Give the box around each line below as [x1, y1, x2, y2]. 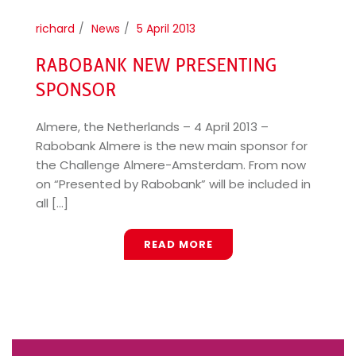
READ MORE [143, 236, 213, 252]
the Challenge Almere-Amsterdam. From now [36, 156, 306, 173]
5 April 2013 [137, 20, 195, 37]
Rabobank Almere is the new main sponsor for [36, 137, 308, 154]
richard [36, 20, 75, 37]
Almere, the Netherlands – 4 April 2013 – [36, 118, 269, 135]
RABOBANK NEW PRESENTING [36, 52, 277, 76]
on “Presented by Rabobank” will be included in [36, 175, 311, 192]
